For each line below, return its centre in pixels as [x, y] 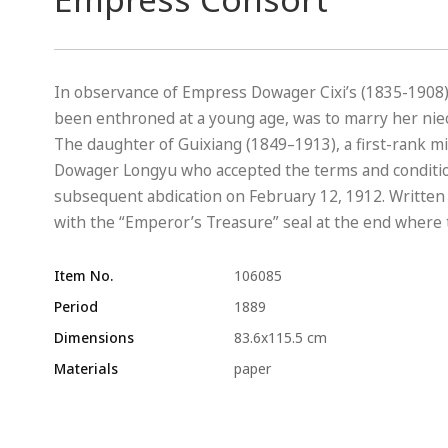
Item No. [83, 275]
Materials [85, 368]
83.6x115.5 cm [280, 337]
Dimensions [93, 337]
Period [75, 306]
